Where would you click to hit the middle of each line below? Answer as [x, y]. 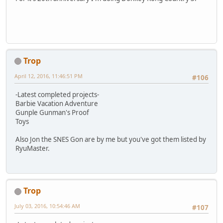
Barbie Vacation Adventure [57, 103]
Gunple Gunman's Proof [52, 112]
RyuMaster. [33, 148]
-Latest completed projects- [57, 94]
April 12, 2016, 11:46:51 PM [49, 76]
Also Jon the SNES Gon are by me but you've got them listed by [111, 139]
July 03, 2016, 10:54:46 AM [47, 206]
